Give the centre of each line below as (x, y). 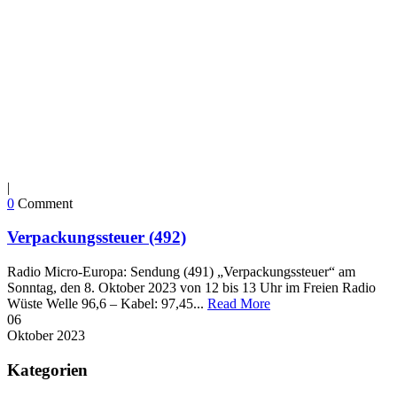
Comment (45, 203)
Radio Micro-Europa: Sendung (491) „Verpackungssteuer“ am (181, 272)
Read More (239, 304)
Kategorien (47, 370)
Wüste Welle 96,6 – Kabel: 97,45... (107, 304)
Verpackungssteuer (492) (97, 237)
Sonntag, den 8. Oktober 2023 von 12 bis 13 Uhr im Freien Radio (191, 288)
